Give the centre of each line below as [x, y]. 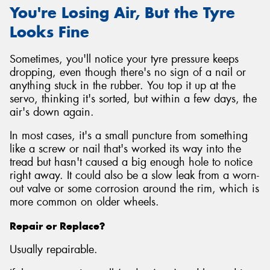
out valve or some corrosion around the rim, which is [134, 189]
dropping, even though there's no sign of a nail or [128, 72]
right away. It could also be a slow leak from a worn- [134, 176]
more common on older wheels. [84, 202]
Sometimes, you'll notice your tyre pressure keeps [124, 59]
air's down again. [52, 112]
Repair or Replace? [58, 226]
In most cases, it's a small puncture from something [129, 136]
